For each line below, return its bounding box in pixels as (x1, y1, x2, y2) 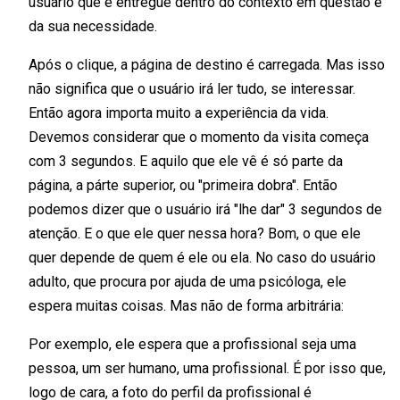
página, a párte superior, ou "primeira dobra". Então (29, 176, 337, 194)
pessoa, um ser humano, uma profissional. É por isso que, (29, 359, 386, 377)
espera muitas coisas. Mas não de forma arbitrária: (29, 296, 344, 314)
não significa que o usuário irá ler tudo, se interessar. (29, 79, 355, 97)
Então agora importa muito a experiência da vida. (29, 104, 329, 121)
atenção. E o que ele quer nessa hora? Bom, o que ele (29, 224, 361, 242)
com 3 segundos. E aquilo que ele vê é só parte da (29, 152, 343, 170)
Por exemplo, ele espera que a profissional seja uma (29, 335, 356, 353)
